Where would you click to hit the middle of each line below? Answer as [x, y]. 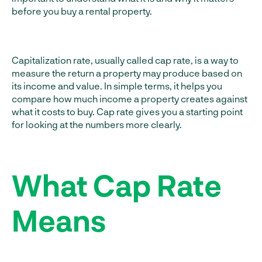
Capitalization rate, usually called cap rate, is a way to [125, 60]
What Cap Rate [117, 185]
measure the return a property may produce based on [127, 73]
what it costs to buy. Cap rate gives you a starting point [127, 111]
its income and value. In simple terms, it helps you [117, 86]
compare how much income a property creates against [130, 99]
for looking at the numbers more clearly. [97, 124]
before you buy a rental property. [82, 11]
